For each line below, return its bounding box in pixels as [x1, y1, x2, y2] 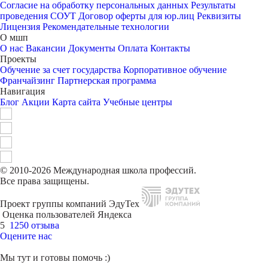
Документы [68, 43, 115, 53]
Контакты [150, 43, 190, 53]
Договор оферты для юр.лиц [78, 11, 194, 21]
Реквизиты [197, 11, 241, 21]
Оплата [118, 43, 148, 53]
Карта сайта [52, 97, 100, 107]
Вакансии [26, 43, 66, 53]
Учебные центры [103, 97, 172, 107]
